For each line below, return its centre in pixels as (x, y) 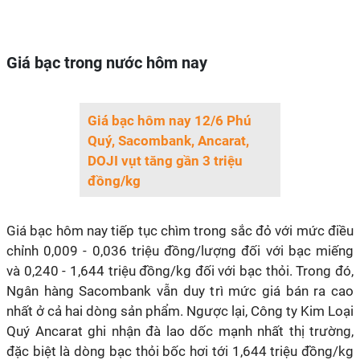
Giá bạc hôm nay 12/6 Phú (170, 121)
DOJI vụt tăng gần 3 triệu (165, 161)
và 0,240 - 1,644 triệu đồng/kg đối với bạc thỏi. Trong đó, (180, 271)
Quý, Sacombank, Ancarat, (168, 141)
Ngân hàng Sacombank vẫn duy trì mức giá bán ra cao (180, 291)
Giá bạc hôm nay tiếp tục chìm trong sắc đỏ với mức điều (180, 231)
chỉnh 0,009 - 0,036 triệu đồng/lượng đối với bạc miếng (180, 251)
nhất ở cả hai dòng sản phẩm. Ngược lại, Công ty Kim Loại (180, 311)
